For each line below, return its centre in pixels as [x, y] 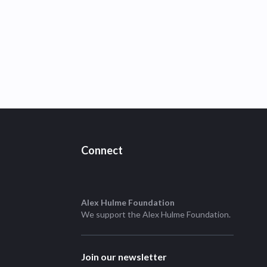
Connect [102, 150]
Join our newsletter [124, 257]
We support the [112, 214]
